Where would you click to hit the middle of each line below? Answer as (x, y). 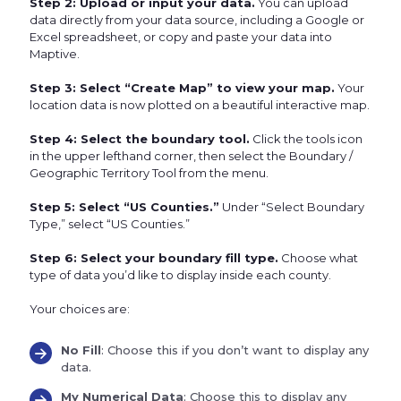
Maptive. (55, 54)
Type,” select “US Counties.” (110, 224)
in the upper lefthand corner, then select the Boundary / (191, 156)
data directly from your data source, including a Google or (197, 20)
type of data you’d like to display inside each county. (180, 275)
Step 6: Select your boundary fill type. (154, 258)
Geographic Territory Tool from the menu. (149, 173)
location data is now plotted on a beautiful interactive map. (200, 105)
